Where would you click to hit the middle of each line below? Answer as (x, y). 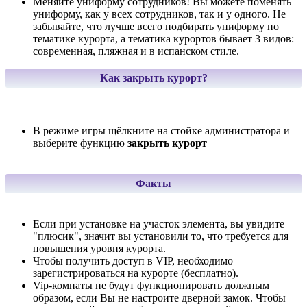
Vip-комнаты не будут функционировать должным (151, 286)
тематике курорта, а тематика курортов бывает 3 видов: (163, 39)
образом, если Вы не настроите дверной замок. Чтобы (159, 298)
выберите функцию (80, 143)
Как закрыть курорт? (153, 78)
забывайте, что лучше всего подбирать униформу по (156, 27)
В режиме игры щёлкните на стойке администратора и (161, 131)
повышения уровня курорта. (99, 249)
